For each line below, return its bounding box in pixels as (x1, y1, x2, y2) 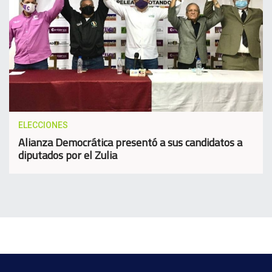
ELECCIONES (18, 120, 68, 131)
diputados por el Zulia (18, 147, 117, 164)
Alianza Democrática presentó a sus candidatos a (18, 134, 242, 151)
